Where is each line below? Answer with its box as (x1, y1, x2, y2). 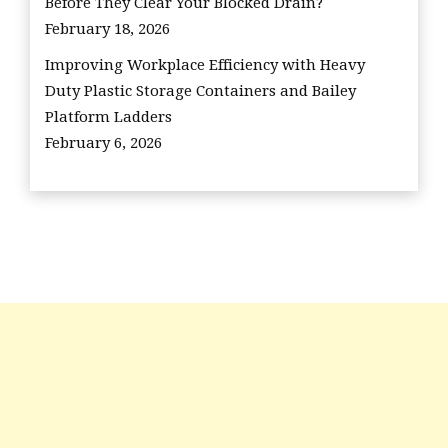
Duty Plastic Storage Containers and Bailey (45, 81, 356, 100)
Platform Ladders (45, 107, 172, 126)
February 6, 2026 (45, 133, 162, 152)
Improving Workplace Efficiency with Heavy (45, 55, 365, 74)
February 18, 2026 (45, 19, 170, 38)
